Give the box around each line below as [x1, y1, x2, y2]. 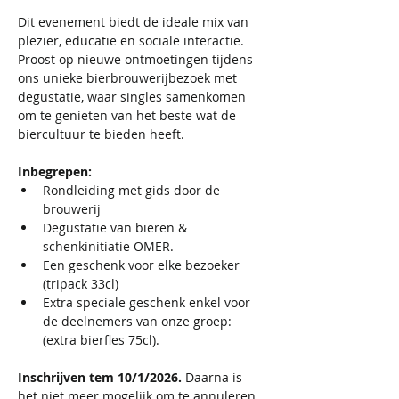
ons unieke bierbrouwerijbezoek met [18, 69, 240, 86]
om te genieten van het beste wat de [18, 107, 240, 124]
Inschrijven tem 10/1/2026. [18, 369, 185, 386]
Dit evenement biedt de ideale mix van [18, 13, 252, 30]
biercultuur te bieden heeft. [18, 126, 184, 142]
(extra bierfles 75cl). [43, 331, 163, 348]
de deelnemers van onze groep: [43, 313, 235, 330]
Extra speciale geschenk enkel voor [43, 294, 254, 311]
